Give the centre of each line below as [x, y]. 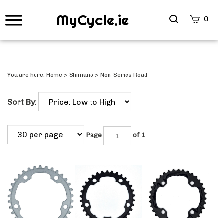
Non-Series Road [124, 75]
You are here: [27, 75]
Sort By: [22, 102]
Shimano [81, 75]
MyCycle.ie [92, 20]
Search [182, 18]
